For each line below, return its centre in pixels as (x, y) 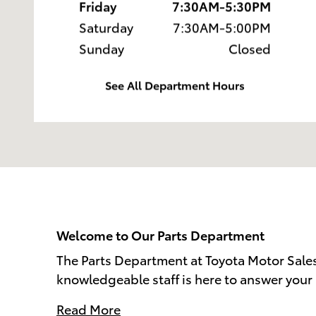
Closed (250, 47)
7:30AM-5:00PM (222, 26)
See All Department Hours (175, 85)
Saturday (106, 26)
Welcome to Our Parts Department (160, 234)
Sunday (102, 47)
